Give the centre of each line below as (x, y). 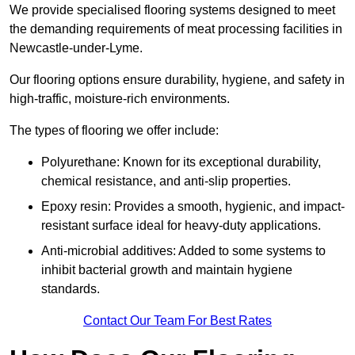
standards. (71, 289)
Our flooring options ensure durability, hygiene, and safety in (177, 80)
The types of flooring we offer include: (114, 131)
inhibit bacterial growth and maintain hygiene (167, 270)
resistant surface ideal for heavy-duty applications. (181, 226)
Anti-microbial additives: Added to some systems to (183, 251)
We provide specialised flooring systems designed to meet (172, 10)
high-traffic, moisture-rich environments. (121, 99)
